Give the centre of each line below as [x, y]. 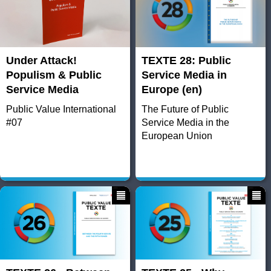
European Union [177, 136]
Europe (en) [171, 90]
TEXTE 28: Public [186, 61]
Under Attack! [41, 61]
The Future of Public [185, 109]
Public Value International [61, 109]
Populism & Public [54, 75]
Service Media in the [185, 123]
